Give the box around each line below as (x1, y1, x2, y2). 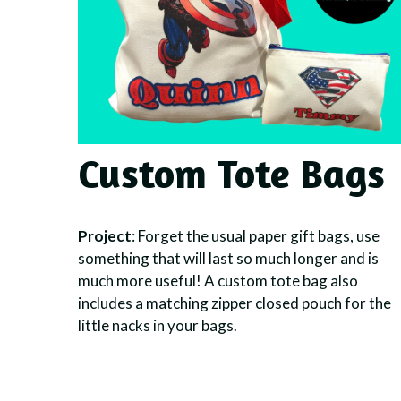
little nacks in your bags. (78, 315, 237, 335)
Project (78, 226, 132, 245)
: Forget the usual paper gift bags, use (132, 226, 380, 245)
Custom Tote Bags (78, 148, 385, 198)
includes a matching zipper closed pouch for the (78, 293, 391, 312)
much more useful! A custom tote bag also (78, 270, 358, 290)
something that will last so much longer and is (78, 248, 379, 268)
